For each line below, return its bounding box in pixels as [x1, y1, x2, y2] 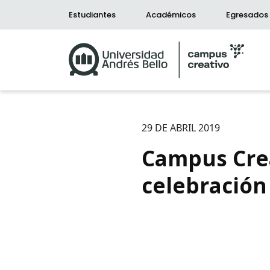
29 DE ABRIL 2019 [142, 121, 221, 134]
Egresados [226, 9, 268, 20]
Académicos [146, 9, 196, 20]
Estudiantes [69, 9, 116, 20]
